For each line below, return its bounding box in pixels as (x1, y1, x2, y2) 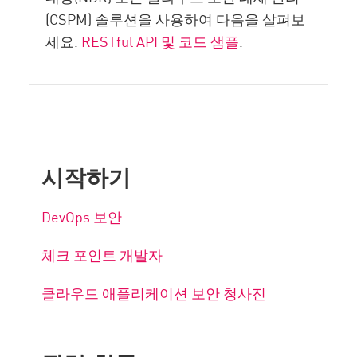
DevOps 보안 (41, 206, 126, 227)
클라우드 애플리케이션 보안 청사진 (41, 282, 267, 304)
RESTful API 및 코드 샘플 (81, 30, 240, 52)
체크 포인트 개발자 (41, 244, 167, 265)
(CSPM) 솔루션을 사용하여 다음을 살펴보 (45, 8, 306, 29)
